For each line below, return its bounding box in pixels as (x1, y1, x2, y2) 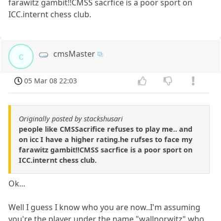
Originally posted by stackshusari (19, 113, 123, 123)
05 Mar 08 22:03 (24, 76, 77, 86)
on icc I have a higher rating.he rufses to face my (19, 134, 192, 144)
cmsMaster (53, 48, 96, 60)
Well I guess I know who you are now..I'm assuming (8, 201, 201, 213)
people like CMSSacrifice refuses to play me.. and (19, 124, 192, 134)
